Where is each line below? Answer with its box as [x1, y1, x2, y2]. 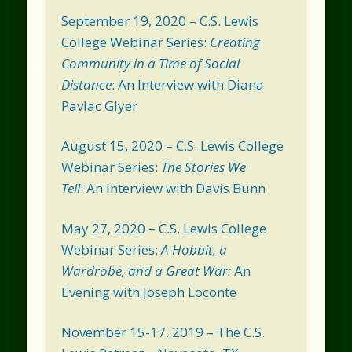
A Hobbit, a [161, 240, 228, 258]
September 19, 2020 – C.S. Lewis [61, 11, 259, 30]
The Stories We [161, 157, 247, 176]
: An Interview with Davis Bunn [80, 178, 266, 197]
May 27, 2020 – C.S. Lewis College [61, 218, 267, 237]
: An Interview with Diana [112, 75, 265, 93]
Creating [210, 32, 261, 51]
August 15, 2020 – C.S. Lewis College [61, 136, 284, 155]
